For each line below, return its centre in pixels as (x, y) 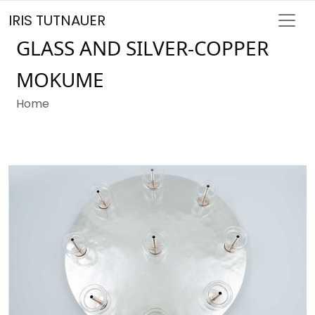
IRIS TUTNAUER (57, 20)
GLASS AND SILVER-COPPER (143, 48)
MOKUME (60, 79)
